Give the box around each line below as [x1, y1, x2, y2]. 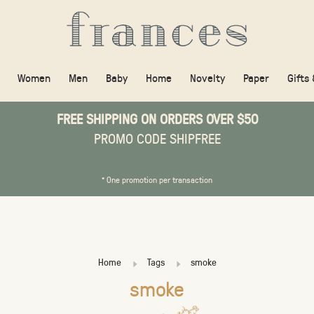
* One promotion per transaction [102, 174, 212, 185]
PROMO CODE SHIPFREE [93, 129, 221, 147]
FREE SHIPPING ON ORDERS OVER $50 [56, 109, 258, 128]
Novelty [190, 70, 225, 85]
